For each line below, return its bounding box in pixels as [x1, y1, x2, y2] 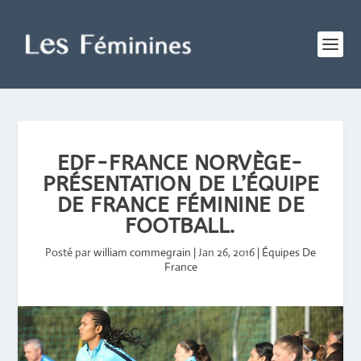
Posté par [45, 245, 93, 259]
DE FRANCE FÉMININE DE [56, 193, 305, 218]
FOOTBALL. [125, 214, 236, 239]
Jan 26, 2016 [198, 245, 255, 259]
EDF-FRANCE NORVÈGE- [57, 151, 304, 176]
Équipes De [262, 245, 316, 259]
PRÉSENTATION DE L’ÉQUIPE [43, 172, 318, 197]
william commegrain [93, 245, 191, 259]
